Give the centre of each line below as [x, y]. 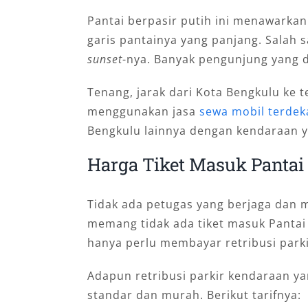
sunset [105, 59]
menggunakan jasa [143, 111]
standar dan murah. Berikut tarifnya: [194, 295]
